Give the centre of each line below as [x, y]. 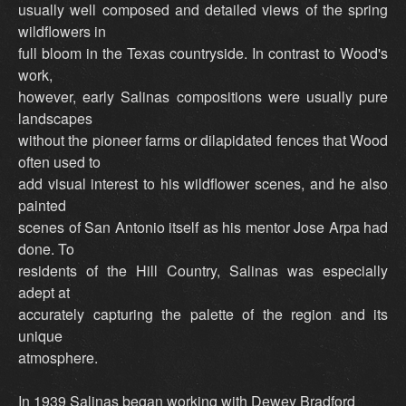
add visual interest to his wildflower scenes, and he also [203, 184]
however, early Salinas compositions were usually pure [203, 97]
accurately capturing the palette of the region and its [203, 314]
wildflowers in [62, 32]
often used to [59, 162]
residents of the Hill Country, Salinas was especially [203, 271]
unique [40, 336]
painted [42, 206]
